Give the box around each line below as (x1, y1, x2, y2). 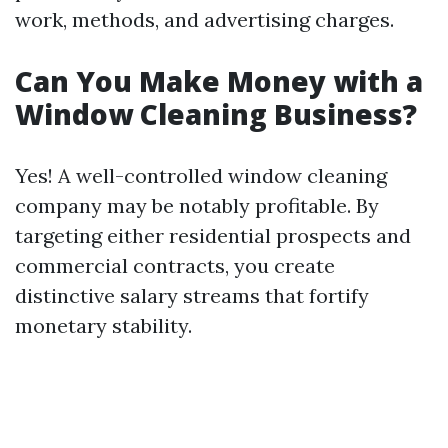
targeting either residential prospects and (15, 223, 411, 248)
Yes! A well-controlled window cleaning (15, 163, 387, 188)
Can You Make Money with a (15, 62, 423, 100)
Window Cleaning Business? (15, 95, 417, 133)
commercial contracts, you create (15, 253, 335, 278)
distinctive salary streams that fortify (15, 283, 369, 308)
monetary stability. (15, 313, 192, 338)
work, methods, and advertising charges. (15, 7, 394, 32)
